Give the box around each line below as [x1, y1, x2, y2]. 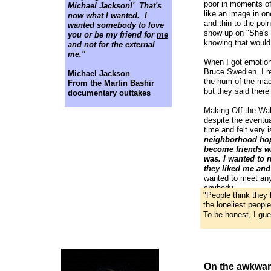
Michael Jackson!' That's [68, 1, 162, 10]
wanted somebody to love [68, 21, 164, 30]
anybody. [204, 183, 235, 192]
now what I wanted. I [68, 11, 147, 20]
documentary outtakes [68, 88, 151, 97]
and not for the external [68, 40, 155, 49]
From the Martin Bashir [68, 79, 154, 88]
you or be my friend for [68, 30, 157, 39]
